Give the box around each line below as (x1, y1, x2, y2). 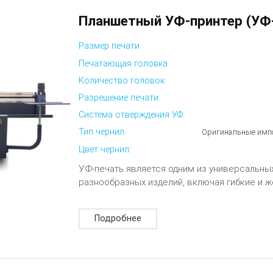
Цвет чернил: (79, 144, 132, 155)
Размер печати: (79, 41, 142, 52)
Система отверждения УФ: (79, 110, 185, 121)
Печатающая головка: (79, 58, 170, 69)
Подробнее (94, 213, 142, 224)
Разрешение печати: (79, 92, 161, 103)
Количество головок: (79, 75, 167, 86)
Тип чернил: (79, 127, 127, 138)
